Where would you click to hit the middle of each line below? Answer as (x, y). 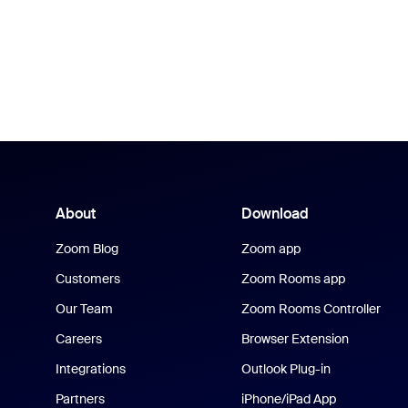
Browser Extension (295, 339)
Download (275, 214)
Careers (79, 339)
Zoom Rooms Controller (311, 309)
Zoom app (270, 249)
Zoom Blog (87, 249)
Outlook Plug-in (286, 369)
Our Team (85, 309)
